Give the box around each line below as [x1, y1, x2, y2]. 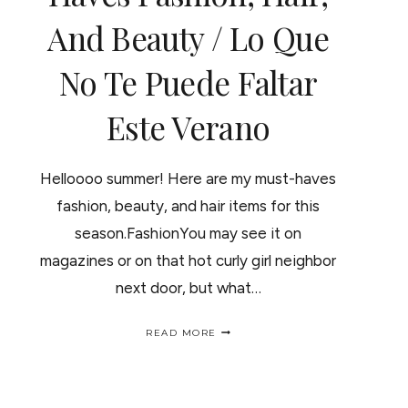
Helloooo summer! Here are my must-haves [40, 169, 337, 188]
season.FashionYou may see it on [75, 224, 302, 242]
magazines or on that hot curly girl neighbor [40, 251, 337, 270]
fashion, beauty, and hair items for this [56, 197, 321, 215]
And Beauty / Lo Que [47, 16, 329, 59]
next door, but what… [115, 279, 261, 297]
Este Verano [106, 106, 270, 148]
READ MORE [146, 327, 217, 339]
